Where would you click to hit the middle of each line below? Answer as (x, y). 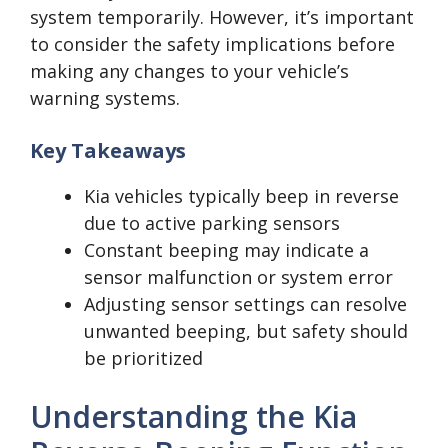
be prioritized (143, 357)
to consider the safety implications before (212, 43)
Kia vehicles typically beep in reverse (241, 195)
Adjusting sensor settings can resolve (245, 303)
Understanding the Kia (193, 416)
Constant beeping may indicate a (226, 249)
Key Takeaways (108, 150)
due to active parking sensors (212, 222)
